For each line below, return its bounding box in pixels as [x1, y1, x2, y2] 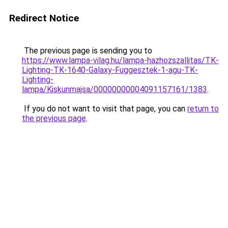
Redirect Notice [9, 12, 79, 24]
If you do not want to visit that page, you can [22, 104, 187, 113]
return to [187, 104, 219, 113]
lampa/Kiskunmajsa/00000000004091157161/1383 [22, 84, 207, 94]
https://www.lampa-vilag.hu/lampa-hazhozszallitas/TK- [22, 55, 219, 65]
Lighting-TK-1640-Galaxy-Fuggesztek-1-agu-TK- [22, 65, 198, 75]
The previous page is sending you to [22, 46, 152, 55]
